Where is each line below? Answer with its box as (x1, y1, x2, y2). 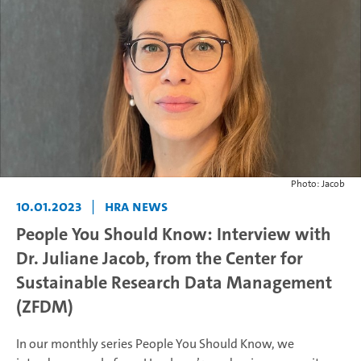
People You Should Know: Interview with (16, 222, 331, 247)
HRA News (105, 197, 168, 217)
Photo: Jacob (291, 177, 345, 191)
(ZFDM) (16, 295, 73, 319)
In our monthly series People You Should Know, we (16, 335, 294, 353)
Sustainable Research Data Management (16, 271, 332, 295)
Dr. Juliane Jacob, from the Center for (16, 247, 303, 271)
